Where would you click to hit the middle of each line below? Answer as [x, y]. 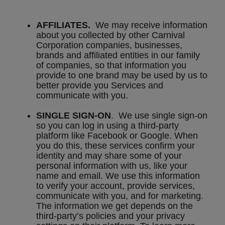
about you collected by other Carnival [110, 35]
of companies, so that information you [111, 66]
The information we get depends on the [115, 206]
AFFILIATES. [63, 25]
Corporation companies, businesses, [109, 45]
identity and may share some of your [109, 156]
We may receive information [149, 25]
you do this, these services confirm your [116, 146]
